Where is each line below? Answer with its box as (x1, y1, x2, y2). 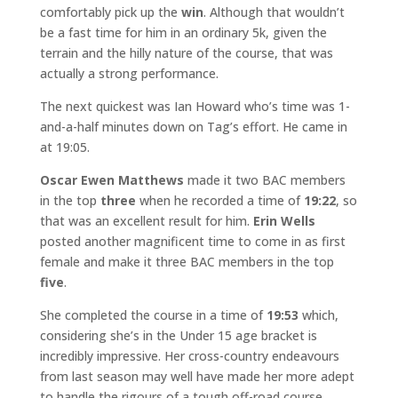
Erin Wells (252, 212, 315, 229)
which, (298, 306, 338, 323)
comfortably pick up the (39, 4, 181, 20)
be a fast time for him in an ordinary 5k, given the (39, 24, 327, 41)
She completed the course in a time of (39, 306, 267, 323)
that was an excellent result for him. (39, 212, 253, 229)
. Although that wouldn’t (203, 4, 345, 20)
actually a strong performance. (39, 65, 219, 82)
